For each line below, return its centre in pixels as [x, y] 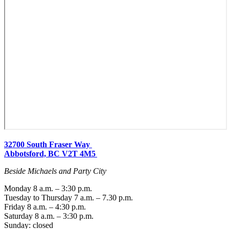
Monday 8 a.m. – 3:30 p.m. [49, 188]
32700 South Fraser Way [48, 144]
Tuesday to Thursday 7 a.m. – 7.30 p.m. [70, 197]
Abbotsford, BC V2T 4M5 [51, 153]
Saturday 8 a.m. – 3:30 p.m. [50, 216]
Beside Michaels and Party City [55, 171]
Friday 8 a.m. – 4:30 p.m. [46, 207]
